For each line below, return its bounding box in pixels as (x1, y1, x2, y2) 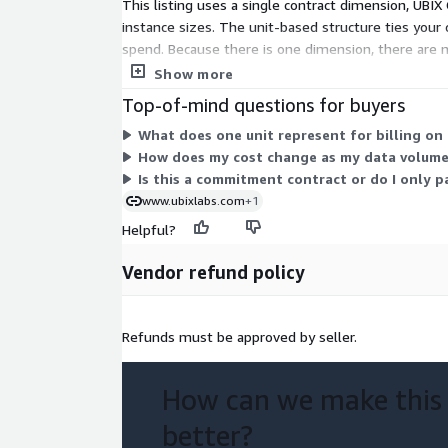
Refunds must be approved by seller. (122, 328, 357, 346)
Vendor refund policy (122, 261, 305, 284)
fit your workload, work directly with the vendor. (122, 62, 428, 80)
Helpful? (122, 221, 176, 239)
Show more (154, 65, 234, 83)
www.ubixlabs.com (142, 193, 245, 209)
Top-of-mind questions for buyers (122, 94, 405, 117)
